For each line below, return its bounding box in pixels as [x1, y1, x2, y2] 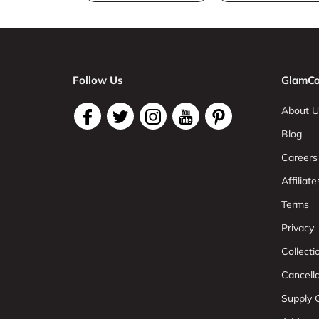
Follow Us [73, 73, 123, 87]
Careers [281, 150, 318, 164]
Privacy [281, 221, 314, 234]
